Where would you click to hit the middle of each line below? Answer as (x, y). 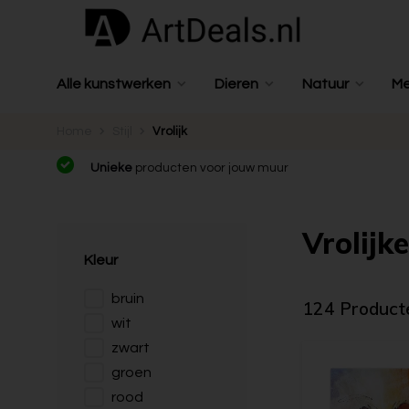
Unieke (113, 168)
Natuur (325, 84)
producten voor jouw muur (212, 168)
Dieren (236, 84)
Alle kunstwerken (114, 84)
